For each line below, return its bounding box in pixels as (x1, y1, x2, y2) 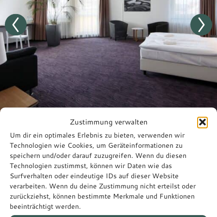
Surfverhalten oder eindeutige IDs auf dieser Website (10, 171, 179, 181)
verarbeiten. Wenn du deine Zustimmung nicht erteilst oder (10, 181, 196, 191)
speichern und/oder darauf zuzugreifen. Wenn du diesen (10, 151, 186, 160)
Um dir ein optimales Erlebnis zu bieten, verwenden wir (10, 130, 185, 140)
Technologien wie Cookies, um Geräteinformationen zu (10, 140, 183, 150)
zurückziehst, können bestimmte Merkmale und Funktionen (10, 191, 195, 201)
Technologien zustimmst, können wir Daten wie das (10, 161, 172, 170)
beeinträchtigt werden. (10, 201, 81, 211)
